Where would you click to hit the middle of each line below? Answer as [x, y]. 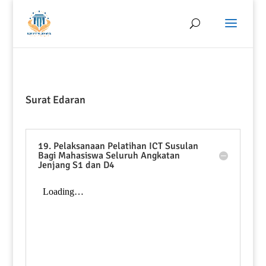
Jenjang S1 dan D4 [76, 165]
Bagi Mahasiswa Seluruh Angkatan [109, 156]
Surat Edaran [55, 100]
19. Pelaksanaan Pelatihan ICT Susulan [118, 146]
